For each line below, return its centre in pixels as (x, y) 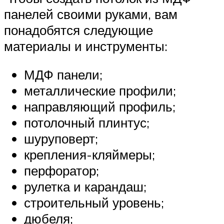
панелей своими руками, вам (91, 14)
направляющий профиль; (100, 107)
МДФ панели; (63, 75)
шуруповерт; (61, 139)
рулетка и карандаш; (85, 187)
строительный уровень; (94, 203)
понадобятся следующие (78, 30)
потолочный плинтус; (87, 123)
